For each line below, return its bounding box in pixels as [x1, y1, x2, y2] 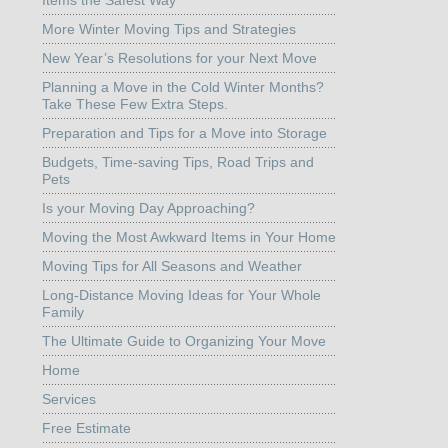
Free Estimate [41, 419, 131, 436]
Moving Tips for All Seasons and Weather [41, 257, 302, 274]
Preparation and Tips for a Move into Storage [41, 124, 327, 141]
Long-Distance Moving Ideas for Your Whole [41, 286, 321, 303]
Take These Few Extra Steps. [41, 95, 228, 112]
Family [41, 303, 84, 320]
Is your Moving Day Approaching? [41, 199, 255, 216]
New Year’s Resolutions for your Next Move [41, 49, 317, 66]
